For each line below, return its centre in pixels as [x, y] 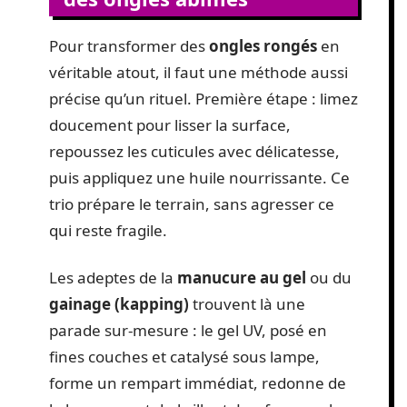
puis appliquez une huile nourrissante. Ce [199, 178]
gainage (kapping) [119, 303]
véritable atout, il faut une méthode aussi [199, 73]
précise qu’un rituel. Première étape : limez [203, 99]
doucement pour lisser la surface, [170, 125]
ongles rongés [263, 46]
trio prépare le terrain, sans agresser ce [192, 204]
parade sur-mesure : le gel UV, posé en [188, 330]
